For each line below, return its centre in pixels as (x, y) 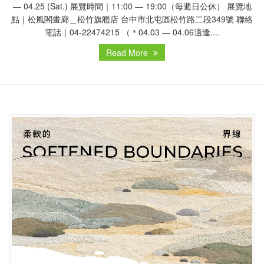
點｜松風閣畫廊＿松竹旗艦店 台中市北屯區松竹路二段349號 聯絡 (132, 19)
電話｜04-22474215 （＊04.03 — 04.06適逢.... (132, 32)
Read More (128, 53)
